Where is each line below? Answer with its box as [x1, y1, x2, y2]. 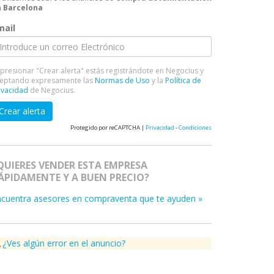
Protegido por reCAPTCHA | [70, 124, 146, 131]
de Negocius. [28, 85, 75, 95]
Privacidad [146, 124, 174, 131]
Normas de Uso [95, 75, 150, 86]
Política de [165, 75, 201, 86]
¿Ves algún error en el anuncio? [2, 237, 125, 249]
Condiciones [179, 124, 212, 131]
